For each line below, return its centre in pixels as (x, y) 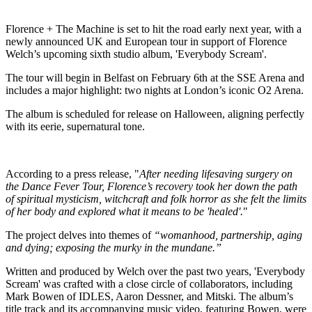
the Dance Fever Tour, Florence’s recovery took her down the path (151, 187)
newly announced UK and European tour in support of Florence (146, 42)
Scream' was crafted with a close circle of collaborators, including (149, 284)
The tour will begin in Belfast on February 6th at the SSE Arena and (155, 78)
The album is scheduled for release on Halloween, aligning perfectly (155, 114)
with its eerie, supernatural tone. (75, 127)
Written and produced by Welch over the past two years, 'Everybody (155, 272)
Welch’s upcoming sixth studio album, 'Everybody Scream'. (136, 54)
